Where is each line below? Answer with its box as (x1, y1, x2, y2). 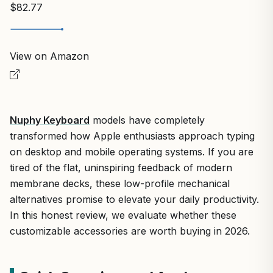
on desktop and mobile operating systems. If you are (10, 145, 253, 158)
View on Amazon (10, 49, 89, 62)
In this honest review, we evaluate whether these (10, 208, 236, 221)
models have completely (90, 113, 205, 126)
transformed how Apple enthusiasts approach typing (10, 129, 255, 142)
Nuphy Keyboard (10, 113, 90, 126)
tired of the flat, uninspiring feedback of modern (10, 161, 232, 174)
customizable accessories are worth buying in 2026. (10, 224, 250, 237)
